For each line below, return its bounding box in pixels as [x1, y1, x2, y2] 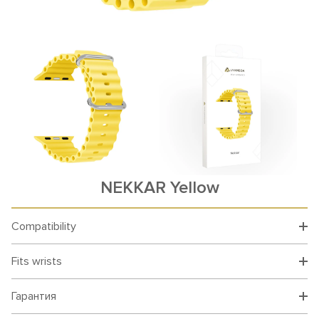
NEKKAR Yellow [100, 177, 219, 198]
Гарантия [11, 289, 56, 303]
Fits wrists [11, 254, 62, 268]
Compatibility [11, 219, 76, 234]
